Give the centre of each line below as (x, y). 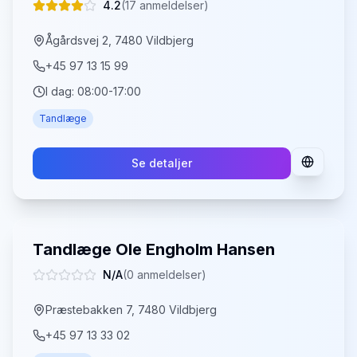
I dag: (61, 91)
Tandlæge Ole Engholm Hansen (154, 249)
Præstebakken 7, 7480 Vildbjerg (131, 310)
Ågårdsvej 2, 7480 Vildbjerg (120, 40)
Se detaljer (162, 163)
